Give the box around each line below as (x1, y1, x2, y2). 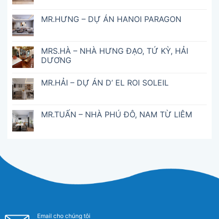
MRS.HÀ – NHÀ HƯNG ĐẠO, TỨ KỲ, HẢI (41, 45, 188, 56)
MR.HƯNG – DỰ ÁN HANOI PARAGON (41, 14, 181, 24)
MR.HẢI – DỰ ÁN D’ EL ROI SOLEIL (41, 77, 169, 88)
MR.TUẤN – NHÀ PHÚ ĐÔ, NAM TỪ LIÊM (41, 109, 192, 119)
